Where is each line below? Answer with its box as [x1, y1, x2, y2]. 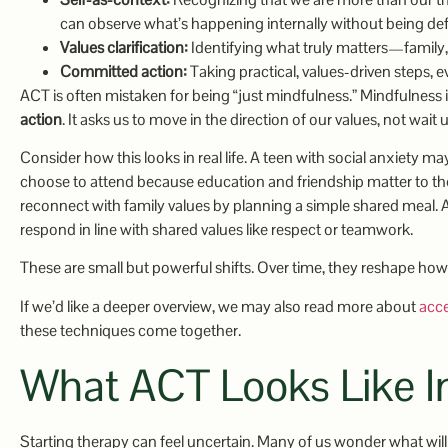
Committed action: [60, 60, 187, 82]
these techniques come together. [20, 319, 241, 341]
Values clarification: [60, 36, 188, 58]
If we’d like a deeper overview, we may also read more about [20, 295, 419, 317]
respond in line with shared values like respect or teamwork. [20, 218, 413, 240]
